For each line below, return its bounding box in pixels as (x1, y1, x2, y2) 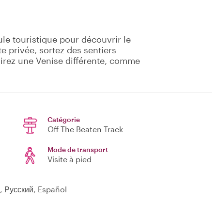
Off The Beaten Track (47, 124, 123, 134)
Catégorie (47, 115, 80, 124)
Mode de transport (47, 145, 108, 154)
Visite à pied (47, 155, 92, 164)
